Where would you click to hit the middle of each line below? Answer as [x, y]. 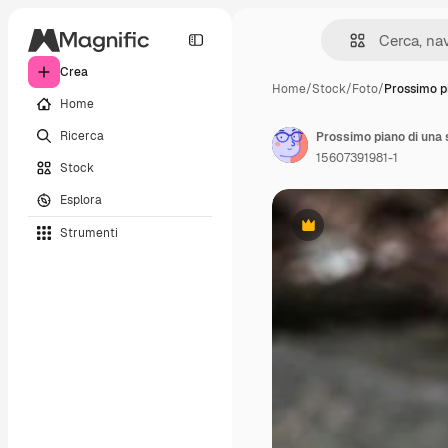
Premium [332, 232]
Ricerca [82, 135]
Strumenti [89, 232]
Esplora [81, 199]
